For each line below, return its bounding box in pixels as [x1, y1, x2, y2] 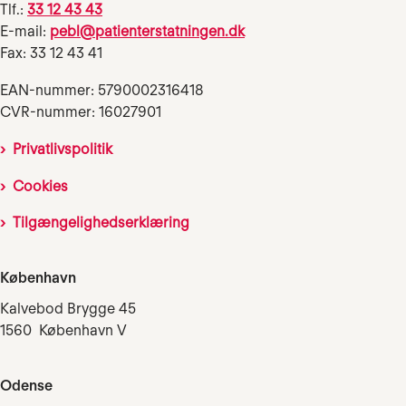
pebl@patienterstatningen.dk [50, 23, 245, 41]
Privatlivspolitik [13, 140, 112, 158]
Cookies [13, 177, 68, 195]
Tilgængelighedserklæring [13, 214, 189, 232]
